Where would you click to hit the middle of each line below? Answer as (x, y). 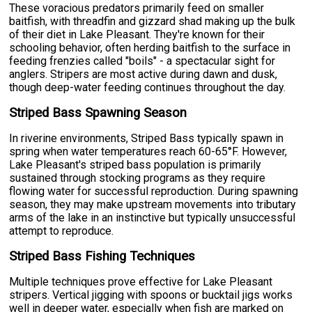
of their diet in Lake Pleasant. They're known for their (137, 34)
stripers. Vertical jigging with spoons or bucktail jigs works (151, 295)
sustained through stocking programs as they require (138, 178)
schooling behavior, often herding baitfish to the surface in (150, 47)
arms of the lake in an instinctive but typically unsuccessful (153, 217)
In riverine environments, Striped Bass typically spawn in (147, 138)
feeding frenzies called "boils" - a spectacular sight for (142, 61)
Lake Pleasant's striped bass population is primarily (135, 164)
